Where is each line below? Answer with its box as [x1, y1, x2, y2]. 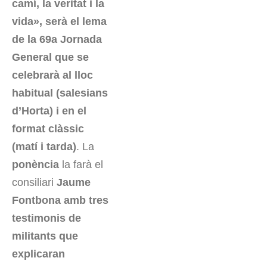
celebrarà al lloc [12, 69, 93, 82]
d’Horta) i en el [12, 105, 86, 117]
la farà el [59, 159, 103, 171]
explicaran [12, 248, 65, 260]
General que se [12, 51, 89, 64]
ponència [12, 159, 59, 171]
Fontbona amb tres [12, 194, 108, 207]
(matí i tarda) [12, 141, 76, 153]
